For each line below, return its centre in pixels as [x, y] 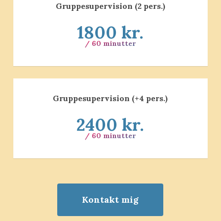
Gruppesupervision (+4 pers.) [110, 98]
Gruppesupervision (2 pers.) [110, 6]
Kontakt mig [110, 200]
